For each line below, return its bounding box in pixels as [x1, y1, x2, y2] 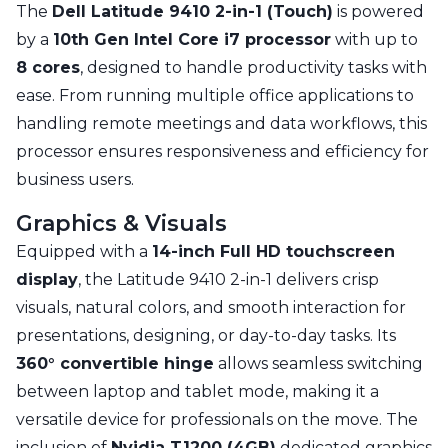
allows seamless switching [214, 354, 423, 374]
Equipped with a [16, 242, 152, 262]
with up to [331, 30, 418, 50]
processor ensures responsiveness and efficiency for [16, 142, 429, 162]
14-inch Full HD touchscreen [152, 242, 395, 262]
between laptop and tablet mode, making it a [16, 382, 379, 402]
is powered [333, 2, 424, 22]
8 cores [16, 58, 80, 78]
